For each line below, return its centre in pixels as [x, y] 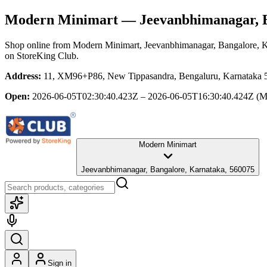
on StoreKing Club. [42, 55]
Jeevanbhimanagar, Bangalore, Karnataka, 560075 [168, 169]
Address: [23, 76]
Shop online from [39, 45]
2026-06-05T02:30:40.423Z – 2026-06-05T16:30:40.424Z [143, 96]
